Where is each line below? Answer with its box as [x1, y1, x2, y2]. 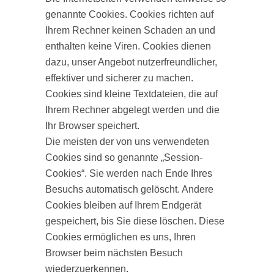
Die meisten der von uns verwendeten [45, 136, 209, 147]
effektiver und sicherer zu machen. [45, 73, 193, 83]
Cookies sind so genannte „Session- [45, 152, 202, 163]
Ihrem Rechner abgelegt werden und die [45, 105, 220, 115]
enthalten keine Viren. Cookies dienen [45, 41, 211, 51]
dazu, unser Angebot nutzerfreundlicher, [45, 57, 217, 67]
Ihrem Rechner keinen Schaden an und [45, 25, 215, 35]
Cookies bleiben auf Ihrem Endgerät [45, 200, 201, 210]
